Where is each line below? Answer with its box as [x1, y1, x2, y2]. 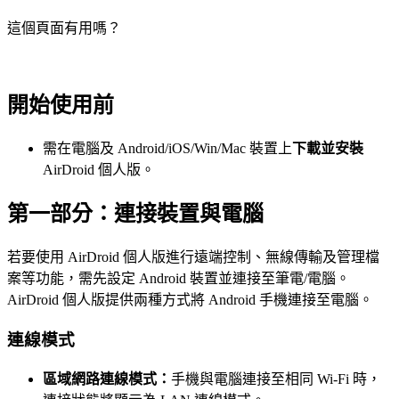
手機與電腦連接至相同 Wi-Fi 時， [171, 370, 381, 387]
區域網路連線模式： [43, 370, 171, 387]
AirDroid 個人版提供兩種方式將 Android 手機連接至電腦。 [7, 292, 373, 308]
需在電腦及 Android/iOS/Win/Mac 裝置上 [43, 140, 292, 156]
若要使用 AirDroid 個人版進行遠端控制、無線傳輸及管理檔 [7, 249, 379, 265]
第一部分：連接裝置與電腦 [7, 202, 264, 226]
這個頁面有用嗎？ [7, 20, 121, 36]
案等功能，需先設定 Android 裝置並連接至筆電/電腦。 [7, 271, 350, 287]
